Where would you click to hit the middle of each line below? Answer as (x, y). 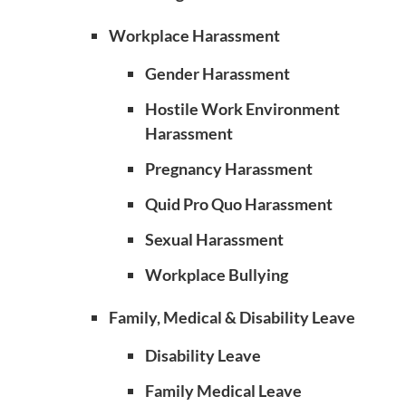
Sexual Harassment (214, 239)
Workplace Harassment (194, 35)
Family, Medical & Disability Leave (232, 317)
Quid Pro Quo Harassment (239, 204)
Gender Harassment (217, 73)
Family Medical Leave (223, 391)
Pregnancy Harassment (229, 169)
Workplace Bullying (217, 275)
